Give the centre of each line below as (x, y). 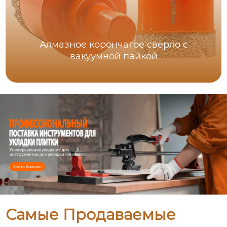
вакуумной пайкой (113, 56)
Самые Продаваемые (91, 215)
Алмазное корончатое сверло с (113, 45)
